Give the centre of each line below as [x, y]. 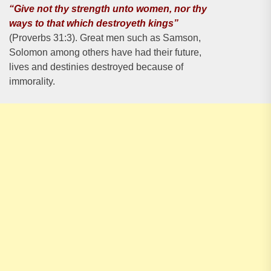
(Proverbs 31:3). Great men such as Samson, [105, 38]
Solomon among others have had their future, [105, 52]
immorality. [32, 81]
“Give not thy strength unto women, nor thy [108, 9]
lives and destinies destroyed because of [96, 67]
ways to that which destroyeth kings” [94, 23]
